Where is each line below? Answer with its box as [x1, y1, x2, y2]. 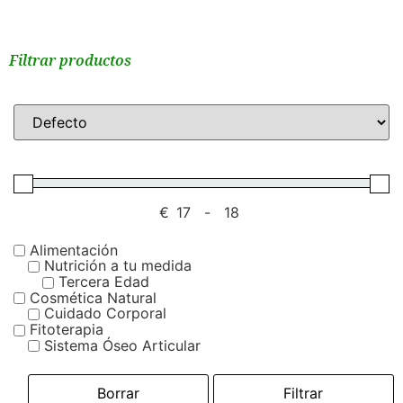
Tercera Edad [58, 273, 149, 291]
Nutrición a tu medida [44, 256, 192, 275]
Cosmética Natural [30, 288, 157, 307]
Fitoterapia [30, 319, 103, 338]
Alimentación [30, 240, 118, 259]
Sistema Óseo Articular [44, 336, 201, 354]
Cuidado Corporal [44, 304, 166, 323]
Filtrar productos [9, 50, 131, 71]
